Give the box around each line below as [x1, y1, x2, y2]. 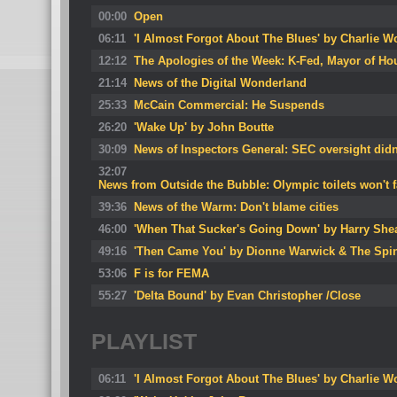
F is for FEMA [134, 267, 209, 280]
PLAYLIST [91, 329, 197, 354]
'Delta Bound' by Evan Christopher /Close [134, 289, 361, 302]
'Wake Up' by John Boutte [134, 121, 274, 134]
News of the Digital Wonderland [134, 76, 307, 90]
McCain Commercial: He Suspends [134, 98, 324, 112]
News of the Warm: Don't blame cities [134, 200, 339, 214]
